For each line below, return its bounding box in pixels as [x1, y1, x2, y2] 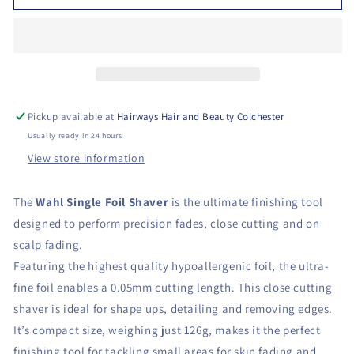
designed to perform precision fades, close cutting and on [13, 215, 320, 231]
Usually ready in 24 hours [28, 130, 122, 141]
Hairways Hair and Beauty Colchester [117, 109, 284, 123]
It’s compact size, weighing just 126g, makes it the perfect [13, 322, 321, 337]
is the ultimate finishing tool [171, 194, 323, 209]
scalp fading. [13, 236, 83, 252]
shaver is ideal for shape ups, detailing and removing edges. [13, 300, 333, 316]
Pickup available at [28, 109, 118, 123]
